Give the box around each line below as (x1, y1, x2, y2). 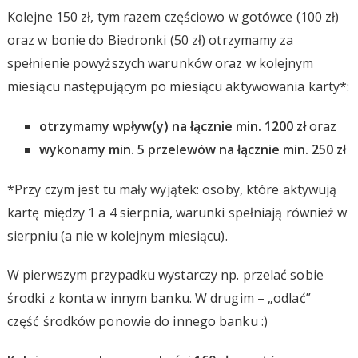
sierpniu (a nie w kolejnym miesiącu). (6, 226, 228, 245)
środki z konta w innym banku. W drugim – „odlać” (6, 288, 311, 307)
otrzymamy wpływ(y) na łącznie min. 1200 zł (38, 117, 306, 135)
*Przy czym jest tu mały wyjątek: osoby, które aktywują (6, 180, 337, 198)
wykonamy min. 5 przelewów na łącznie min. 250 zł (38, 140, 346, 158)
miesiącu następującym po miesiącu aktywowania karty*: (6, 77, 350, 95)
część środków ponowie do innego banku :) (6, 312, 268, 330)
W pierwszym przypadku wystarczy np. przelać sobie (6, 265, 324, 284)
